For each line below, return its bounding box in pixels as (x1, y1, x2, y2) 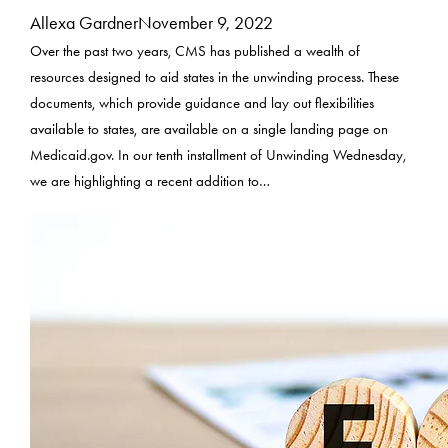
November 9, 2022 (138, 12, 274, 35)
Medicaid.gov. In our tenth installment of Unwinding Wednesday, (30, 147, 407, 165)
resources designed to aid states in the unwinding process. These (30, 69, 400, 87)
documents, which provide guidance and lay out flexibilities (30, 95, 375, 113)
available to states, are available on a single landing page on (30, 121, 389, 139)
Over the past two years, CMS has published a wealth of (30, 43, 361, 61)
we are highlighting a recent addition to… (30, 173, 271, 191)
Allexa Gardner (30, 12, 139, 35)
